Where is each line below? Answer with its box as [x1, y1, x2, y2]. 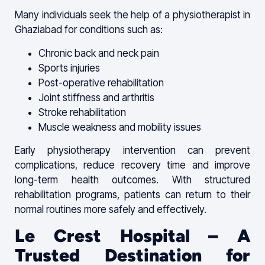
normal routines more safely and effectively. [15, 203, 206, 216]
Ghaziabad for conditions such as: [15, 24, 163, 36]
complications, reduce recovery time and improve [15, 159, 250, 172]
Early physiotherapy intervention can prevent [15, 144, 250, 157]
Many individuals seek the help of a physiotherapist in [15, 9, 250, 21]
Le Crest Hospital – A [15, 224, 250, 247]
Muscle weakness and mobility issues [38, 121, 201, 133]
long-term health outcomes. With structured [15, 174, 250, 186]
